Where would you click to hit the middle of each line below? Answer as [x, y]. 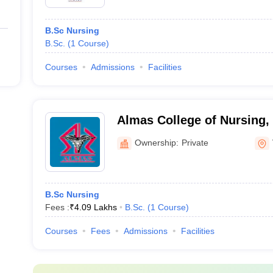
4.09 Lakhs [95, 207]
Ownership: [156, 142]
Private [195, 142]
